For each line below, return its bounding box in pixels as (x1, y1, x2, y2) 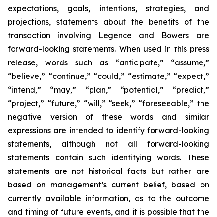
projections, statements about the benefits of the (8, 17, 209, 27)
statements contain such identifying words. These (8, 153, 209, 162)
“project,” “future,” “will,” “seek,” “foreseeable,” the (8, 98, 209, 108)
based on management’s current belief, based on (8, 180, 209, 189)
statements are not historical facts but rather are (8, 166, 209, 176)
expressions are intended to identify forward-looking (8, 125, 209, 135)
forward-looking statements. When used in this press (8, 44, 209, 54)
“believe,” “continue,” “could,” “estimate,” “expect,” (8, 71, 209, 81)
